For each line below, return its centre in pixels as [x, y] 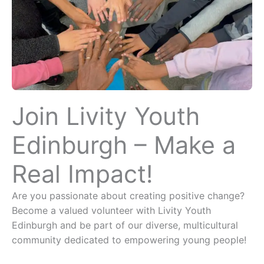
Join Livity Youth [106, 116]
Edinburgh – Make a [124, 145]
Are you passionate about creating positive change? [128, 196]
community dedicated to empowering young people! [129, 240]
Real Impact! [82, 174]
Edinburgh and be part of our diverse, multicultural [125, 225]
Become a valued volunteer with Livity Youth [111, 210]
